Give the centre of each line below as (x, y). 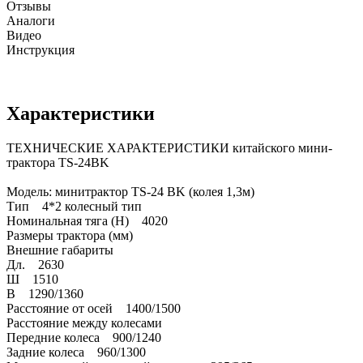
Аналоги (31, 21)
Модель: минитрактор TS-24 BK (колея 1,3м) (130, 192)
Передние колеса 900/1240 (84, 338)
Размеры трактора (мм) (76, 236)
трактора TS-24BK (58, 163)
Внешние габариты (66, 250)
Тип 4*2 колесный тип (74, 207)
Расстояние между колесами (91, 323)
